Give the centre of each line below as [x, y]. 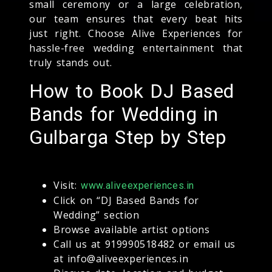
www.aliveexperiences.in [138, 185]
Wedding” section [97, 215]
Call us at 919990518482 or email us [145, 244]
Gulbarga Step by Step [128, 137]
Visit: [67, 185]
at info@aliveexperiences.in [121, 258]
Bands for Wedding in [124, 114]
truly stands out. [71, 62]
